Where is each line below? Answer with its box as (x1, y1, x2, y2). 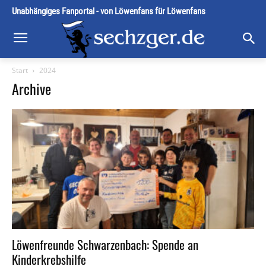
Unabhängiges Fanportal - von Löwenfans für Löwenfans (12, 6, 205, 17)
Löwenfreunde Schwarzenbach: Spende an (12, 235, 198, 254)
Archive (12, 78, 51, 100)
